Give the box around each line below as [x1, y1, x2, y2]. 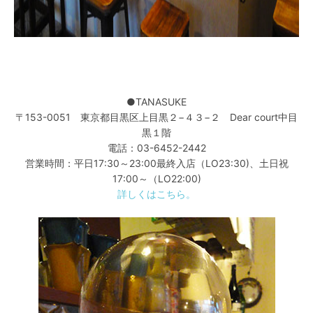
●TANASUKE [126, 96, 187, 108]
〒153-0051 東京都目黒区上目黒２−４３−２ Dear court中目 [15, 111, 298, 123]
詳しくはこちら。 [117, 188, 196, 200]
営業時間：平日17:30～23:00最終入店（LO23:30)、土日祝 [24, 157, 289, 169]
